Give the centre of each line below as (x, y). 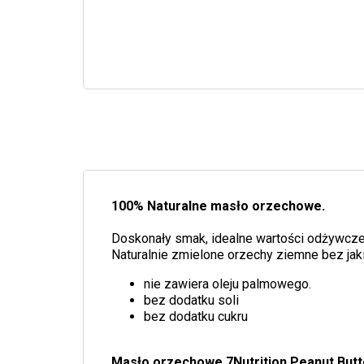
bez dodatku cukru (196, 317)
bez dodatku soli (192, 301)
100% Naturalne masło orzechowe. (219, 206)
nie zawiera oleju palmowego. (228, 284)
